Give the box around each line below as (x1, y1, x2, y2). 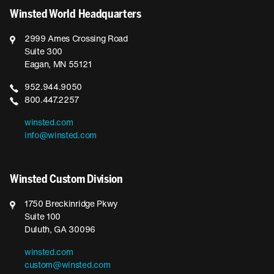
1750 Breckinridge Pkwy (24, 199, 118, 209)
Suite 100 (24, 212, 61, 222)
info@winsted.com (24, 131, 97, 141)
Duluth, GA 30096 (24, 225, 95, 235)
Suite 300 (24, 47, 63, 57)
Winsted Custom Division (10, 174, 123, 185)
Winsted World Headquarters (10, 9, 141, 20)
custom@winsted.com (24, 261, 111, 270)
